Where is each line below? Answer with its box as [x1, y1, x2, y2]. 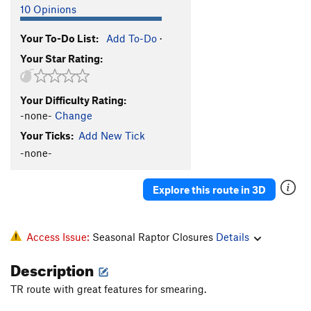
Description [10, 255, 96, 280]
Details [216, 230, 249, 244]
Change [55, 108, 92, 121]
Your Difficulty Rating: [20, 93, 126, 106]
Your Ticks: [20, 128, 74, 142]
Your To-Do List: [20, 31, 99, 44]
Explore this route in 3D [153, 183, 266, 196]
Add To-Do [106, 31, 157, 44]
